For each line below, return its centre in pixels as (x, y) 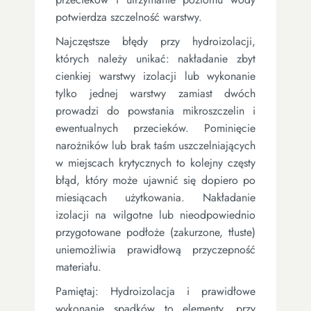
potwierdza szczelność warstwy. (129, 17)
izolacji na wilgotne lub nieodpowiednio (155, 215)
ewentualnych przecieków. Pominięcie (155, 128)
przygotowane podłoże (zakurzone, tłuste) (155, 232)
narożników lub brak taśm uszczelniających (155, 145)
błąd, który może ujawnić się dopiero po (155, 180)
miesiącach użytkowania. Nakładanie (155, 197)
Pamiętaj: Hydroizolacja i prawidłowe (155, 291)
